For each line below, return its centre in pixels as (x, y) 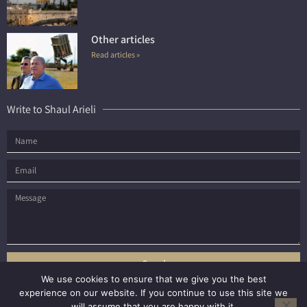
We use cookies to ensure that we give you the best (153, 279)
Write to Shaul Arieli (51, 109)
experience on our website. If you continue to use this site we (153, 293)
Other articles (123, 39)
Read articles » (115, 54)
